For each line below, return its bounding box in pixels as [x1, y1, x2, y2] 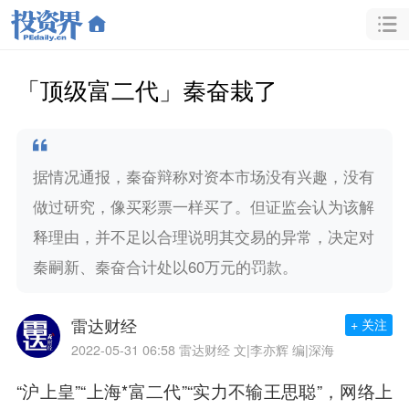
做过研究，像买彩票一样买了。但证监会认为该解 [32, 194, 374, 217]
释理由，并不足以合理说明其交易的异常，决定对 [32, 225, 374, 247]
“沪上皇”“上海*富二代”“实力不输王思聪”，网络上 [16, 379, 393, 404]
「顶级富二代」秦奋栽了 [16, 71, 278, 106]
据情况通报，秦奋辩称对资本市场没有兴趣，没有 [32, 164, 374, 187]
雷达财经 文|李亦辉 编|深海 [178, 341, 334, 360]
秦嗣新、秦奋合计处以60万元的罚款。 [32, 255, 298, 278]
